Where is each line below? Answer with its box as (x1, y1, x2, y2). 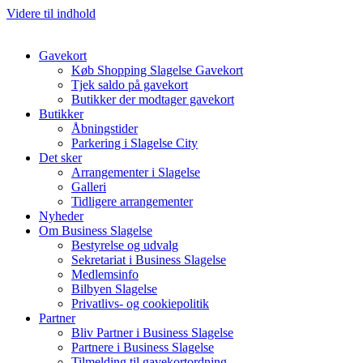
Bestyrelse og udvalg (71, 238, 178, 252)
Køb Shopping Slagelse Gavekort (71, 63, 243, 77)
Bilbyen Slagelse (71, 282, 157, 296)
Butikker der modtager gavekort (71, 92, 234, 106)
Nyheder (39, 209, 83, 223)
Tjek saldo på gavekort (71, 78, 188, 92)
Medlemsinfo (71, 267, 139, 281)
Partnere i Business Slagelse (71, 340, 214, 354)
